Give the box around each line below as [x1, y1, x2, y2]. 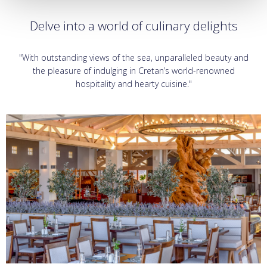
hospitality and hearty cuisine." [75, 78, 192, 90]
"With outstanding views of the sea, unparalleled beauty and [18, 52, 249, 64]
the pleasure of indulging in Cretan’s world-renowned [32, 65, 235, 77]
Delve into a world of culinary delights [29, 17, 238, 35]
